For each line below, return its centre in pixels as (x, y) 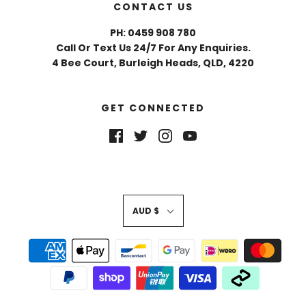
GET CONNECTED (153, 108)
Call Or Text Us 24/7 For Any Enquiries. (153, 47)
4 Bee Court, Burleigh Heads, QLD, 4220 (153, 62)
